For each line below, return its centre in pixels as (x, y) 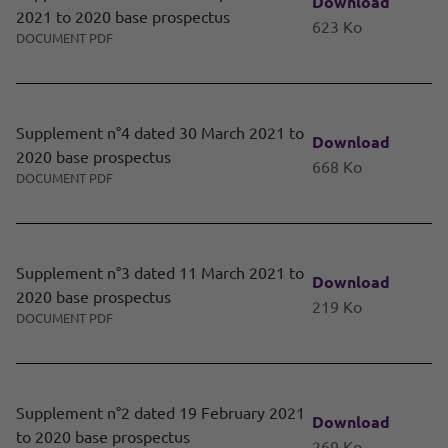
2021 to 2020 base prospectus (123, 16)
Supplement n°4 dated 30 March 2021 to (160, 132)
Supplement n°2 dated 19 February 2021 (160, 412)
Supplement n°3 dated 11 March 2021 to (160, 272)
